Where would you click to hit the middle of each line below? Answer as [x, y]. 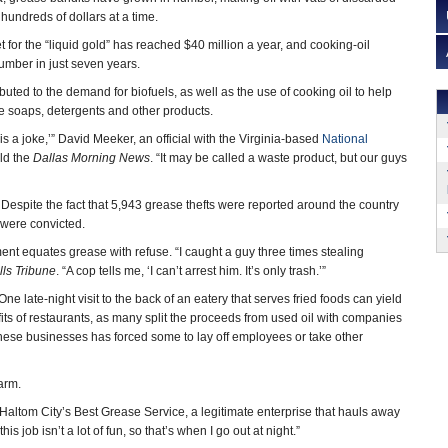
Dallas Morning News [91, 158]
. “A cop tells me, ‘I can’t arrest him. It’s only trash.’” [191, 271]
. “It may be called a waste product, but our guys [278, 158]
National [345, 139]
